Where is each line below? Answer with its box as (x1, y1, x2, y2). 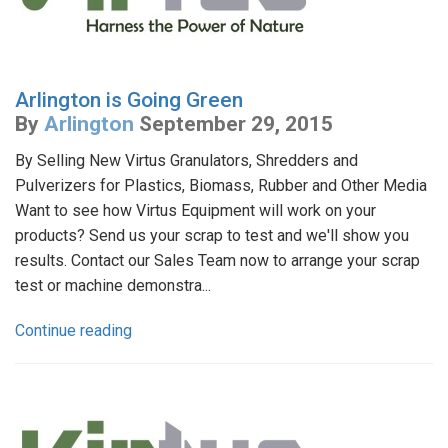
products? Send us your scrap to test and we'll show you (15, 225, 409, 245)
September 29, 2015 (139, 111, 333, 136)
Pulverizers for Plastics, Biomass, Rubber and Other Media (15, 175, 427, 195)
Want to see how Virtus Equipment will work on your (15, 200, 376, 220)
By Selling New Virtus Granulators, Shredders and (15, 150, 358, 170)
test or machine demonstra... (15, 275, 211, 295)
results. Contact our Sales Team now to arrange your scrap (15, 250, 420, 270)
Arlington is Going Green (15, 87, 243, 112)
